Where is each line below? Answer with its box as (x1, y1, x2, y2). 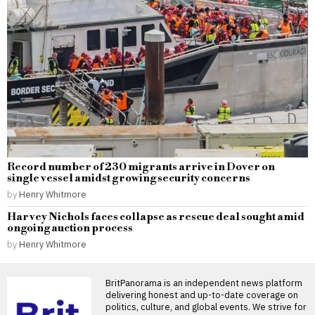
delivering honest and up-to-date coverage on (105, 288, 298, 300)
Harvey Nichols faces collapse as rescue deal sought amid (7, 210, 304, 224)
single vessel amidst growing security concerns (7, 171, 250, 185)
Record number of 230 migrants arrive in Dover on (7, 160, 275, 174)
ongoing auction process (7, 221, 133, 235)
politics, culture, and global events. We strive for (105, 300, 307, 312)
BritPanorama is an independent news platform (105, 276, 302, 288)
